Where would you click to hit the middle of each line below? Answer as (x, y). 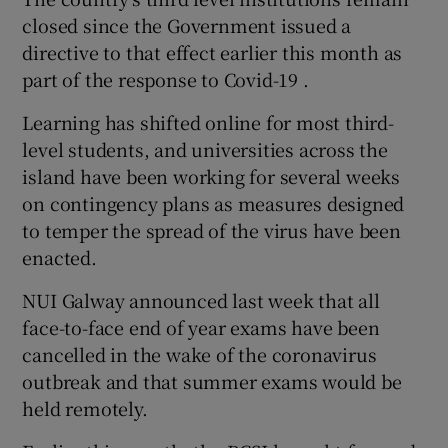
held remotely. (85, 408)
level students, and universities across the (205, 149)
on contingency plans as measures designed (213, 203)
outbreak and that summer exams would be (212, 381)
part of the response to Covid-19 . (165, 79)
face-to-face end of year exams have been (201, 327)
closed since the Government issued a (187, 25)
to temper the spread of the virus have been (211, 230)
